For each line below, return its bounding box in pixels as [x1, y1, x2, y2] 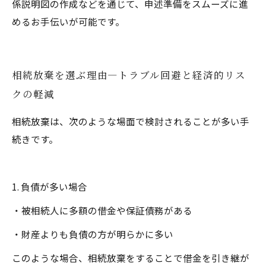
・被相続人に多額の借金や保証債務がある [12, 204, 192, 217]
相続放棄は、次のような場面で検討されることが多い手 [12, 115, 249, 128]
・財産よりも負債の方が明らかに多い [12, 227, 173, 240]
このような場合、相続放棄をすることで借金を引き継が [12, 251, 249, 264]
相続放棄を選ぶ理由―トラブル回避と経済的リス [12, 68, 246, 82]
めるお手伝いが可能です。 [12, 15, 125, 28]
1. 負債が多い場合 [12, 180, 87, 193]
